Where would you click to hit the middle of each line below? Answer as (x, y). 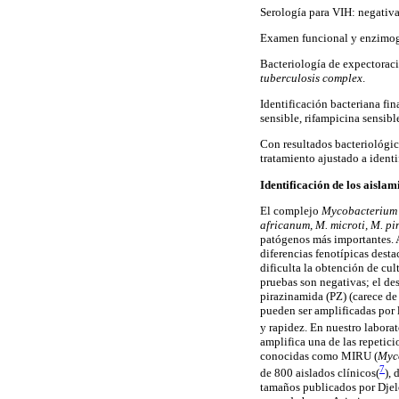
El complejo (291, 210)
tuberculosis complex (311, 78)
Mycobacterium (359, 210)
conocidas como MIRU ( (319, 356)
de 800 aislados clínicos (318, 373)
